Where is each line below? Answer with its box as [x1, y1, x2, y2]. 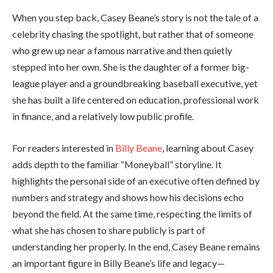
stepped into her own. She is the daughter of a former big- [12, 61, 249, 73]
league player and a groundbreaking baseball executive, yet [12, 77, 258, 90]
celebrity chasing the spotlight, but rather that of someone [12, 28, 253, 40]
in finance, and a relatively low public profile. [12, 110, 194, 122]
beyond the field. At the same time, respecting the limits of [12, 207, 252, 219]
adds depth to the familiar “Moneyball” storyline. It [12, 158, 222, 170]
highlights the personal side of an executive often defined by [12, 174, 260, 186]
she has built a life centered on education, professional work [12, 94, 259, 106]
